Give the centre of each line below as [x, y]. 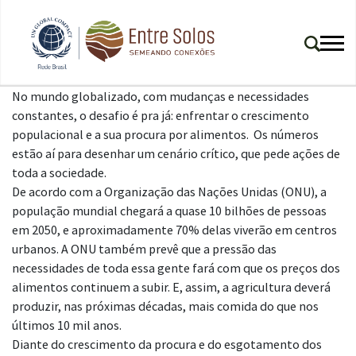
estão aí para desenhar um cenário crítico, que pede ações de [176, 154]
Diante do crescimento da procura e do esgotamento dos [167, 344]
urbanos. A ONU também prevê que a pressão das [144, 249]
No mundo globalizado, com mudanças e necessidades [161, 97]
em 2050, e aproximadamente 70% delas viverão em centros [174, 230]
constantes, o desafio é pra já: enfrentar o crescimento [161, 116]
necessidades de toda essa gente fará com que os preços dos [176, 268]
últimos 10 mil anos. [67, 325]
